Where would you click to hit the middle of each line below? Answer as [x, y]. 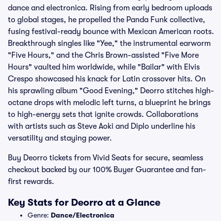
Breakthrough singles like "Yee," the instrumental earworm [109, 43]
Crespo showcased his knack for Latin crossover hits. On [107, 79]
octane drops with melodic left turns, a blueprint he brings [109, 103]
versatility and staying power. [60, 138]
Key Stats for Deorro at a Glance [84, 203]
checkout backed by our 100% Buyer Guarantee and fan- [107, 170]
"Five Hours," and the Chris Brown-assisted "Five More [103, 55]
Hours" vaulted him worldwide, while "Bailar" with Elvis [104, 67]
